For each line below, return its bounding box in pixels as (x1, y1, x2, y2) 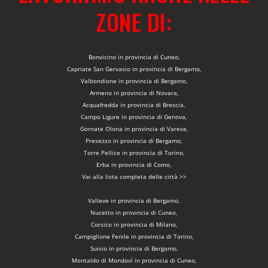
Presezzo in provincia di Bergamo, (86, 136, 182, 145)
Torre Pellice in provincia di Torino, (83, 148, 185, 157)
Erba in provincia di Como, (96, 160, 172, 169)
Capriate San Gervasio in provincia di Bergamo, (66, 65, 202, 74)
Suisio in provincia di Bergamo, (90, 244, 178, 253)
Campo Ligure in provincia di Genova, (81, 112, 187, 121)
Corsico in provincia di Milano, (90, 220, 178, 229)
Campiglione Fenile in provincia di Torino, (74, 232, 194, 241)
